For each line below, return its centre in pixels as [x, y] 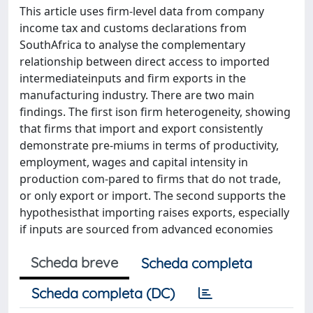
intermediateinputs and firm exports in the [133, 78]
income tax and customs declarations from [133, 28]
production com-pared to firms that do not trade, [150, 179]
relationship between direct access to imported [145, 61]
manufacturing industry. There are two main [137, 95]
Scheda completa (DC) [103, 293]
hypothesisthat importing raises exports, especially [154, 212]
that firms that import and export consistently [141, 129]
